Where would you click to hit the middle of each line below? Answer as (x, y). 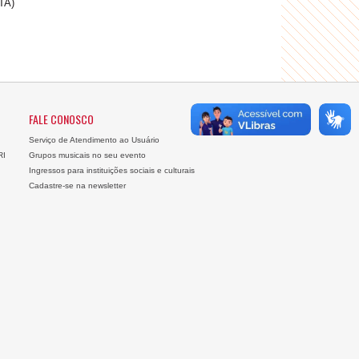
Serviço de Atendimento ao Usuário (94, 140)
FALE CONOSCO (61, 119)
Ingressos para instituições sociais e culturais (111, 170)
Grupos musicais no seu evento (87, 155)
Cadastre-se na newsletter (77, 186)
